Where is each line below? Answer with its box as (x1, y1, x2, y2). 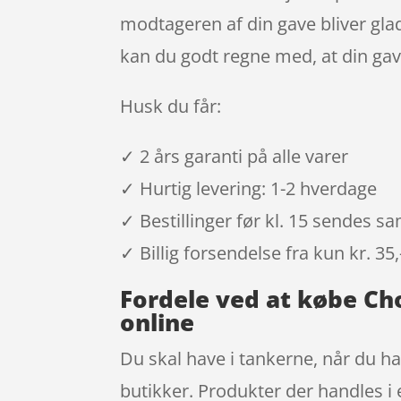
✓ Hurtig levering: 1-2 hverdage (120, 176, 378, 201)
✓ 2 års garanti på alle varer (120, 144, 349, 169)
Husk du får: (120, 94, 222, 119)
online (120, 306, 195, 339)
